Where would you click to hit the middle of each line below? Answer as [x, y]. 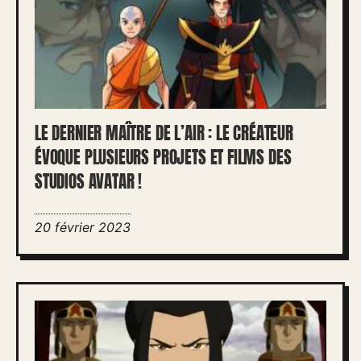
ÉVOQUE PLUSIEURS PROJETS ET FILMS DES [163, 158]
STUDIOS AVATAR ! [89, 182]
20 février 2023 [83, 227]
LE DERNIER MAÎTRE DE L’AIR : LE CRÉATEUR [164, 133]
